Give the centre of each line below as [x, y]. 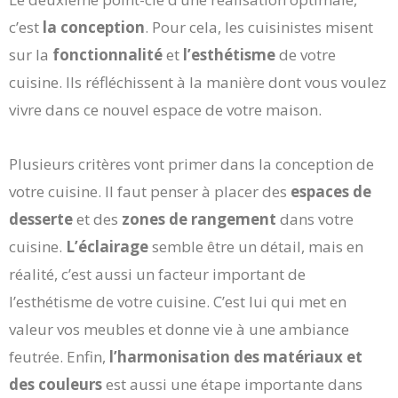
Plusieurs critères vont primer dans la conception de [191, 163]
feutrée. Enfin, [57, 356]
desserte [41, 219]
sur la [31, 54]
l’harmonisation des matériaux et [234, 356]
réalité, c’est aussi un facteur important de [157, 274]
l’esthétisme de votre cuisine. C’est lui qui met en [178, 301]
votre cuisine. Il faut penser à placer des [150, 191]
